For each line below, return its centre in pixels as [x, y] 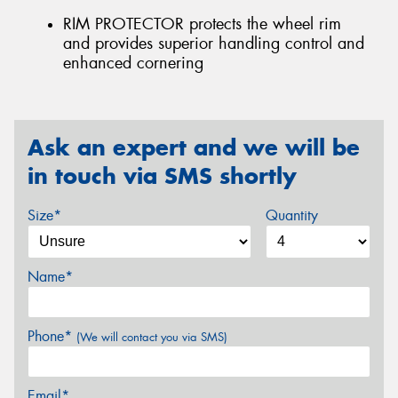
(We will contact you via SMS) [152, 337]
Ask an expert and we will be [194, 148]
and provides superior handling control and [214, 43]
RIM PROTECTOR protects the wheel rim [202, 24]
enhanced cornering [133, 63]
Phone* [52, 336]
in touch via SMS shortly [162, 176]
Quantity [291, 215]
